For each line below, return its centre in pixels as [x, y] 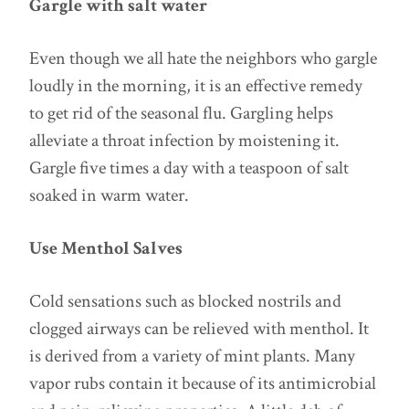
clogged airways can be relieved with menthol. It [199, 329]
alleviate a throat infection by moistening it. [184, 141]
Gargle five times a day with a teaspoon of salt [189, 168]
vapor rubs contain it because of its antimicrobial [203, 383]
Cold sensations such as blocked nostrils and [185, 301]
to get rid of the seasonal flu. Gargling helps [181, 113]
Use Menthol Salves [106, 248]
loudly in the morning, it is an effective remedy [196, 86]
